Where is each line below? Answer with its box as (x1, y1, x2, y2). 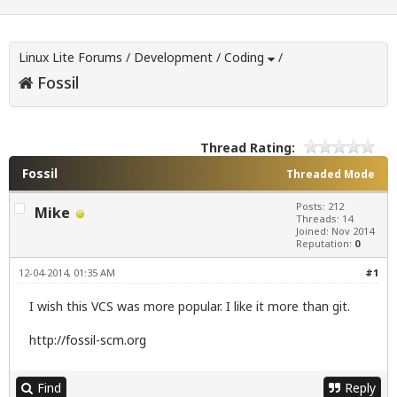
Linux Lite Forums (19, 49, 122, 66)
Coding (224, 49, 264, 66)
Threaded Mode (286, 167, 375, 183)
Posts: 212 (296, 199, 344, 214)
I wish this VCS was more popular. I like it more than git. (29, 298, 350, 315)
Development (134, 49, 213, 66)
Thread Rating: (200, 139, 295, 157)
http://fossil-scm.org (29, 331, 146, 349)
